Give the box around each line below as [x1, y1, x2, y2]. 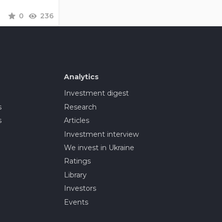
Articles [63, 116, 89, 125]
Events [63, 197, 88, 207]
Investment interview [63, 129, 139, 139]
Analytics [63, 72, 99, 82]
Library [63, 170, 87, 179]
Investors [63, 184, 96, 193]
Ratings [63, 157, 91, 166]
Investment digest [63, 89, 129, 98]
